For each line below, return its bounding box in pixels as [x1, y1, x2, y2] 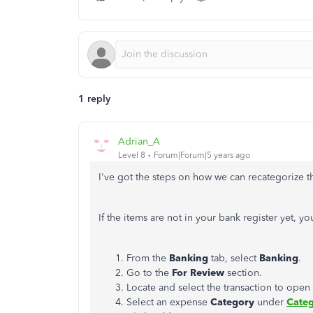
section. [227, 267, 262, 279]
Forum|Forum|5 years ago [154, 150, 250, 160]
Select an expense [126, 296, 210, 308]
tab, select [211, 252, 259, 264]
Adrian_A [118, 135, 160, 147]
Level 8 [118, 150, 145, 160]
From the [126, 252, 169, 264]
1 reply [78, 93, 110, 105]
